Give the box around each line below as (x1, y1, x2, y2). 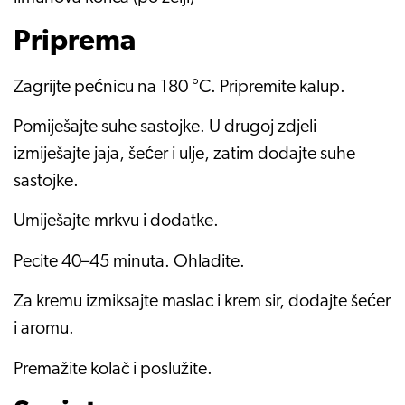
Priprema (14, 27, 136, 57)
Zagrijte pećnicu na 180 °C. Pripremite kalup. (14, 78, 345, 97)
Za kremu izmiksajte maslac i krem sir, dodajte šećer (14, 293, 391, 312)
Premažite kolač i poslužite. (14, 360, 212, 379)
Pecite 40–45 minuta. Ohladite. (14, 252, 245, 271)
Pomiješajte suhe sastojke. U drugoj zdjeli (14, 118, 316, 137)
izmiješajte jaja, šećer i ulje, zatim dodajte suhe (14, 145, 355, 164)
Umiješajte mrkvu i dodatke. (14, 212, 219, 231)
